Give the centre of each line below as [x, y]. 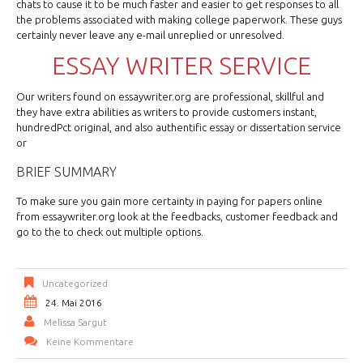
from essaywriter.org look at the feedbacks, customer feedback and [177, 217]
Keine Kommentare [90, 342]
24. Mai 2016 [74, 303]
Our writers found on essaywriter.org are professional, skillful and [170, 97]
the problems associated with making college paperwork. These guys [179, 20]
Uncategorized [75, 284]
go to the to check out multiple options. [110, 232]
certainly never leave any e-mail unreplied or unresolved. [150, 35]
